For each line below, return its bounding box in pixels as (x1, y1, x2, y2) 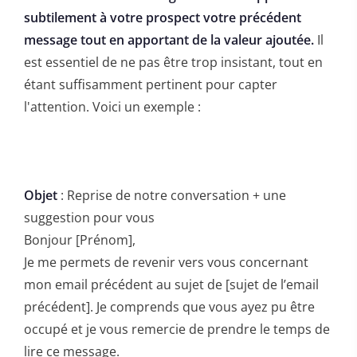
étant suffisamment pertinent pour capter (24, 75, 277, 93)
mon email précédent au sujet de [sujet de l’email (24, 275, 319, 293)
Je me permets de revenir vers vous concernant (24, 253, 308, 271)
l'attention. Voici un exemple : (24, 97, 201, 116)
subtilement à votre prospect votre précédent (24, 8, 301, 26)
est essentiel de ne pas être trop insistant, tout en (24, 53, 323, 71)
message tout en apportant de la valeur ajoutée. (24, 30, 314, 49)
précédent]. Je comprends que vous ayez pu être (24, 297, 315, 316)
